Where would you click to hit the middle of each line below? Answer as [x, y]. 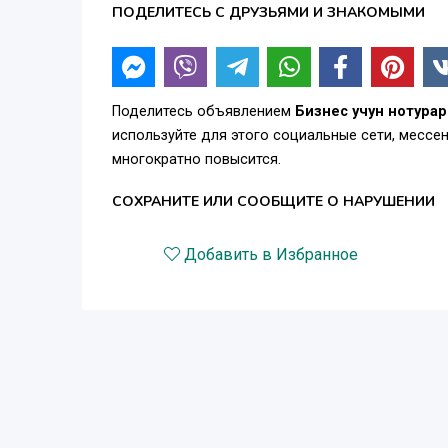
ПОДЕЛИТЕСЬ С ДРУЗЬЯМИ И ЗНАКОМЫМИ [268, 12]
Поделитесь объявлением [203, 111]
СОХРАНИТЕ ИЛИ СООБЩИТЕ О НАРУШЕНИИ [273, 201]
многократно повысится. [196, 159]
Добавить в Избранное [271, 254]
